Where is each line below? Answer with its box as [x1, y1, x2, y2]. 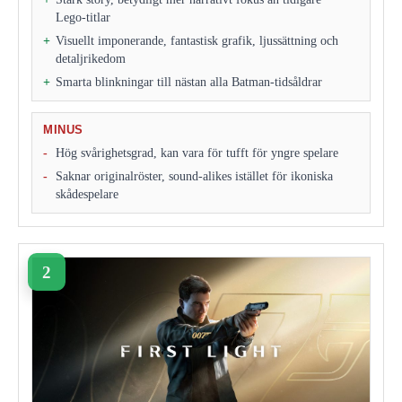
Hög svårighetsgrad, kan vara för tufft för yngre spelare [56, 146, 338, 161]
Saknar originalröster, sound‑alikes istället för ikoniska [56, 170, 333, 184]
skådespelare [56, 188, 118, 202]
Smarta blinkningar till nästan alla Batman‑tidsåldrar [56, 75, 322, 90]
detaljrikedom [56, 52, 126, 66]
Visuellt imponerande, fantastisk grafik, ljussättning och [56, 34, 338, 48]
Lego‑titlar [56, 11, 110, 25]
